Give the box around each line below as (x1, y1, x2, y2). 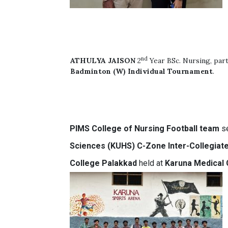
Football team (166, 124, 220, 133)
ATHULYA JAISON (70, 56, 136, 65)
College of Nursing (92, 124, 165, 133)
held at (137, 158, 165, 168)
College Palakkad (70, 158, 137, 168)
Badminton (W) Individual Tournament (70, 67, 213, 76)
